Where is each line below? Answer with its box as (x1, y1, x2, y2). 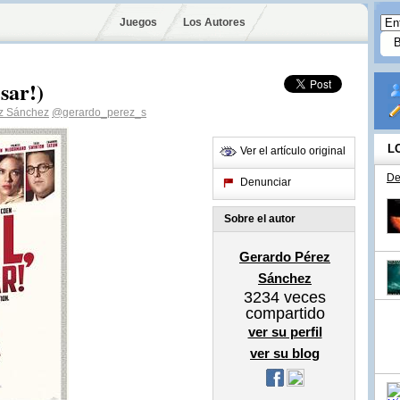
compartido (245, 304, 325, 322)
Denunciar (240, 176, 291, 188)
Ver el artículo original (240, 145, 346, 157)
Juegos (120, 16, 157, 29)
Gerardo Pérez (239, 249, 330, 264)
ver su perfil (247, 324, 322, 339)
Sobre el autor (224, 212, 296, 225)
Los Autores (182, 16, 246, 29)
